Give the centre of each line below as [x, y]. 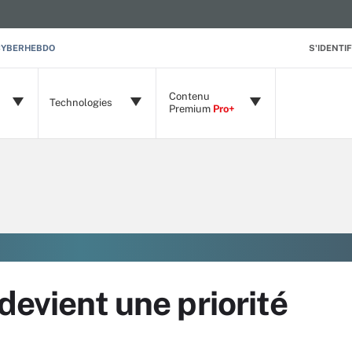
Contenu [189, 96]
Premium [191, 109]
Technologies [81, 103]
